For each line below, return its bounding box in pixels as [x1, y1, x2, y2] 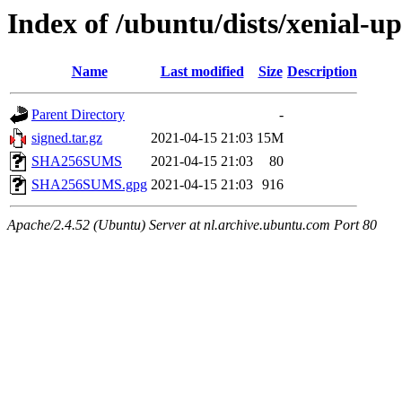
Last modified [160, 64, 244, 80]
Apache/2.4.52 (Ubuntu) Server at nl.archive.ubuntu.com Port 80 [7, 217, 377, 233]
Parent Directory [31, 107, 125, 123]
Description [287, 64, 357, 80]
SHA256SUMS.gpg [31, 177, 147, 193]
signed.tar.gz [31, 130, 102, 146]
